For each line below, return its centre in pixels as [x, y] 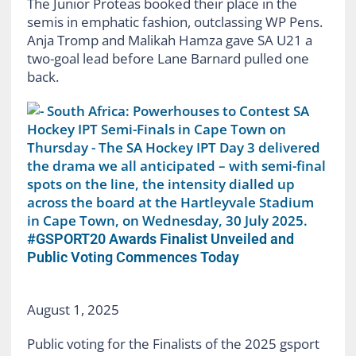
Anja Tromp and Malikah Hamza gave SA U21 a [169, 40]
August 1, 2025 [73, 309]
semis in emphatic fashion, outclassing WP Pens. [174, 21]
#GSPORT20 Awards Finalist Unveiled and [160, 238]
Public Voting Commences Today [133, 257]
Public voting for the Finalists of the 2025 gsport [173, 343]
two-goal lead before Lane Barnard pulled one [168, 58]
